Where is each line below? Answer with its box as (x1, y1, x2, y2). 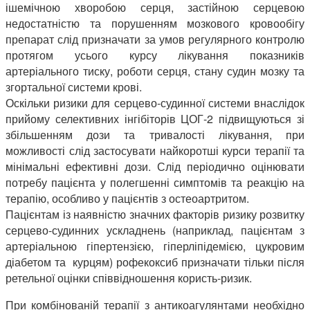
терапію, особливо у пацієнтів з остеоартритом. (6, 190, 249, 207)
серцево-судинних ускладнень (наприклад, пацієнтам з (6, 222, 304, 239)
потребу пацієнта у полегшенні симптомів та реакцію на (6, 174, 304, 191)
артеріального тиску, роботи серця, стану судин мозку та (6, 63, 304, 80)
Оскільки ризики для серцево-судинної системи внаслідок (6, 95, 304, 111)
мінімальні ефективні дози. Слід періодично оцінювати (6, 158, 304, 175)
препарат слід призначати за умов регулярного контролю (6, 31, 304, 48)
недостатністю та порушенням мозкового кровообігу (6, 15, 304, 32)
